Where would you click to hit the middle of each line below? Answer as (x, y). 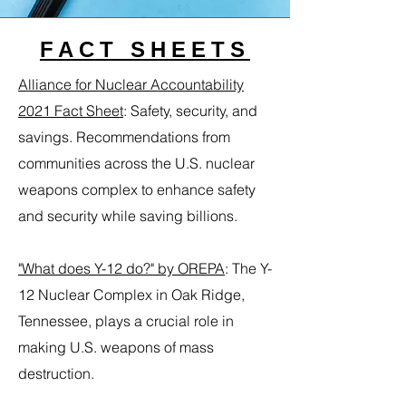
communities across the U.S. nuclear (136, 163)
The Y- (250, 268)
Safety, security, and (194, 111)
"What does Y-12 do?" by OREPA (121, 268)
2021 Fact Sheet (71, 111)
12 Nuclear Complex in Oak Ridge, (131, 295)
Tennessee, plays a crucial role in (126, 321)
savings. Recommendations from (124, 137)
